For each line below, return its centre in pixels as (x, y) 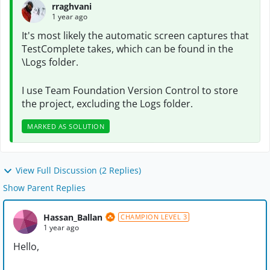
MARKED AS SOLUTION (66, 126)
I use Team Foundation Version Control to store (130, 90)
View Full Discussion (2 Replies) (78, 170)
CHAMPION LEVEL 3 (154, 217)
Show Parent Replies (44, 188)
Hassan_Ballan (73, 217)
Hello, (26, 247)
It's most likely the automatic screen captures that (135, 36)
